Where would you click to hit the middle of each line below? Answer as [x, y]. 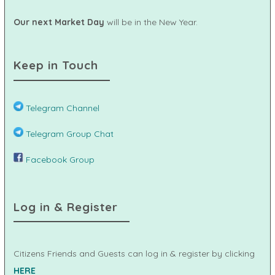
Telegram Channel [61, 108]
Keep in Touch [56, 65]
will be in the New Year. [152, 22]
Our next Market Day [60, 22]
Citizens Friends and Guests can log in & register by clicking [134, 253]
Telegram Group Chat [68, 134]
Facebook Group [59, 159]
